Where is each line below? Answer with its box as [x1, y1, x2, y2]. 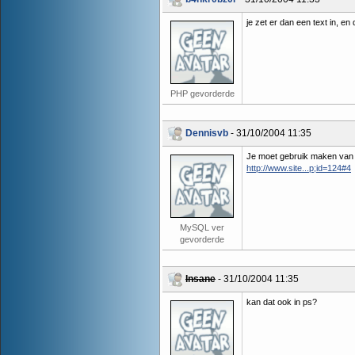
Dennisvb [185, 128, 228, 139]
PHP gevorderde [170, 89, 235, 98]
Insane [185, 273, 216, 284]
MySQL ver [180, 223, 224, 232]
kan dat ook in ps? [246, 297, 317, 307]
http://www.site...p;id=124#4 [246, 163, 351, 173]
